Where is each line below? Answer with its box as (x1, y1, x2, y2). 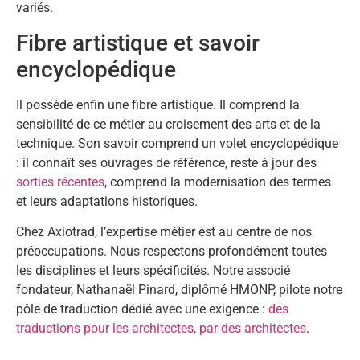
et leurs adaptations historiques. (16, 193, 198, 209)
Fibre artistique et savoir (16, 29, 260, 56)
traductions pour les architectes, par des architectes (16, 321, 306, 337)
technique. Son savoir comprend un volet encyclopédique (16, 135, 338, 151)
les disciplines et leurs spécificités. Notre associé (16, 263, 290, 279)
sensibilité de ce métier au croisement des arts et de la (16, 116, 321, 132)
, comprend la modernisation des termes (104, 174, 331, 190)
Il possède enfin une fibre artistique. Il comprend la (16, 96, 300, 112)
